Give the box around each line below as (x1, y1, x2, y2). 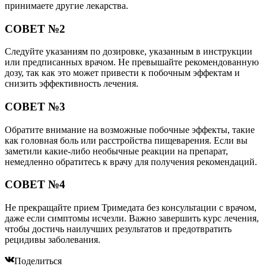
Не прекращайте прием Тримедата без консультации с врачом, (5, 202, 256, 213)
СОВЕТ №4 (5, 178, 65, 191)
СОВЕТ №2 (5, 22, 65, 35)
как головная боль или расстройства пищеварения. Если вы (5, 135, 248, 145)
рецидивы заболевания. (5, 235, 100, 245)
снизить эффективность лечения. (5, 78, 138, 89)
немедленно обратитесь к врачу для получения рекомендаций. (5, 156, 257, 167)
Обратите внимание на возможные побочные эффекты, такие (5, 124, 255, 135)
